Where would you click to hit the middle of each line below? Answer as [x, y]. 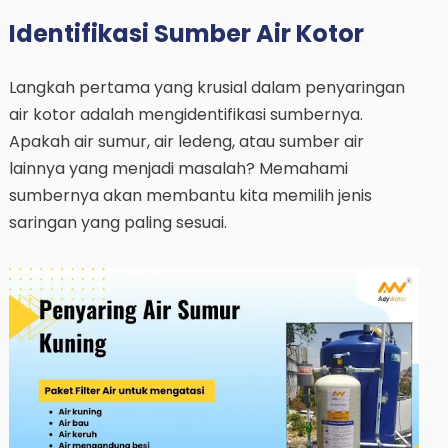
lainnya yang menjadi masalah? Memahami [178, 169]
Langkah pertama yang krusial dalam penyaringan [206, 88]
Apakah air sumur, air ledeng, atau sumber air [186, 142]
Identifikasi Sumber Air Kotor [186, 34]
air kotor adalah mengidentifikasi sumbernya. [185, 115]
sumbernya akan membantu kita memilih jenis [190, 196]
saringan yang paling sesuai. [117, 223]
